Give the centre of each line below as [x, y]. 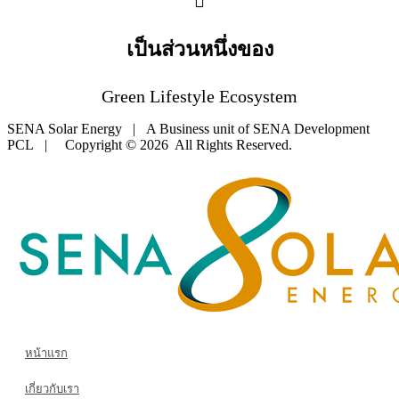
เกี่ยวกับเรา [52, 388]
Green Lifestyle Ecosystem [199, 96]
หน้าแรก [46, 353]
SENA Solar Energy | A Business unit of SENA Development [188, 128]
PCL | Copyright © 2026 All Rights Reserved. [150, 144]
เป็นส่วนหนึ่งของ [199, 49]
